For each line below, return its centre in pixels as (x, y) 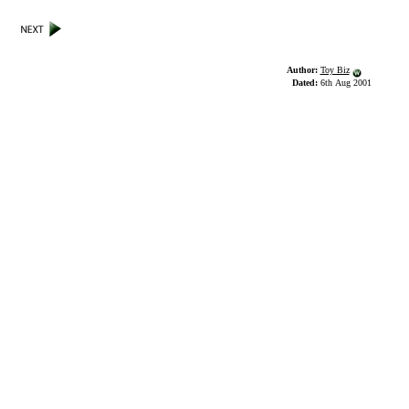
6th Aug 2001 (346, 83)
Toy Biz (335, 70)
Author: (303, 70)
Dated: (306, 83)
